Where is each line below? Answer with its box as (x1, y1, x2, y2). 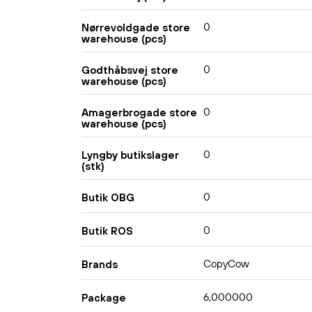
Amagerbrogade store (81, 106, 197, 118)
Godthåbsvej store (81, 63, 178, 76)
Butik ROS (81, 224, 133, 237)
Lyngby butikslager (81, 148, 179, 161)
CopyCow (203, 257, 249, 271)
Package (81, 291, 126, 304)
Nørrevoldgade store (81, 21, 190, 33)
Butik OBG (81, 191, 134, 203)
